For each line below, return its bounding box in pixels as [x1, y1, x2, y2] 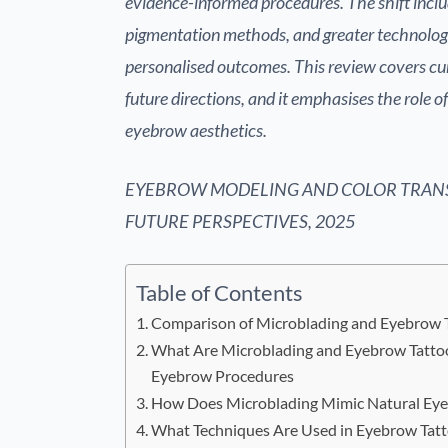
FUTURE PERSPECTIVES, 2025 [125, 210, 355, 233]
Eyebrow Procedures [151, 366, 295, 386]
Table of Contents [136, 280, 303, 307]
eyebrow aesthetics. [125, 119, 267, 142]
